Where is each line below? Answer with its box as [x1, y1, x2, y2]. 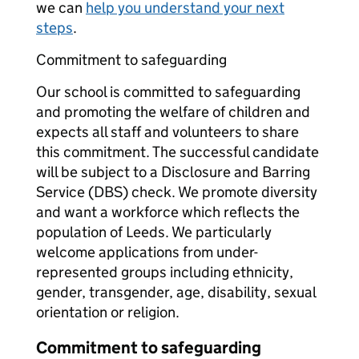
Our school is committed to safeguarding [36, 83, 301, 101]
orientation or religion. [36, 303, 179, 321]
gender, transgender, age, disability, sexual [36, 283, 316, 301]
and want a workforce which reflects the [36, 203, 300, 221]
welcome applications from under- [36, 243, 258, 261]
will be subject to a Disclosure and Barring [36, 163, 310, 181]
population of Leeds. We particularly [36, 223, 272, 241]
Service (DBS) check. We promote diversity [36, 183, 317, 201]
